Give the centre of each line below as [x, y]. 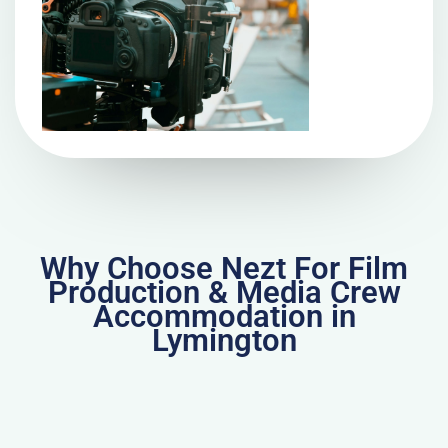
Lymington [224, 341]
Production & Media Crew [224, 293]
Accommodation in [224, 317]
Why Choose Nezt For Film [224, 269]
